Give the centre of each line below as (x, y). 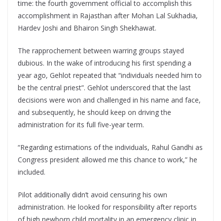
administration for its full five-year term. (81, 125)
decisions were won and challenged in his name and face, (109, 100)
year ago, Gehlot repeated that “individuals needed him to (110, 75)
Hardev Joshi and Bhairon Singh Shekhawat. (87, 28)
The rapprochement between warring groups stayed (101, 51)
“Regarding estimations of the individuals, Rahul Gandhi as (110, 147)
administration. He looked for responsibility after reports (107, 207)
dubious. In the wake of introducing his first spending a (105, 63)
